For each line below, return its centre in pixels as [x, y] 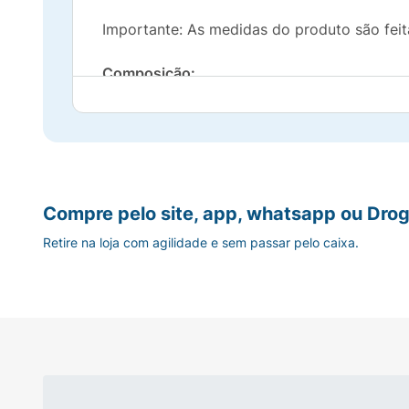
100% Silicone [150, 117]
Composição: [149, 73]
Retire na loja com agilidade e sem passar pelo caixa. [201, 243]
